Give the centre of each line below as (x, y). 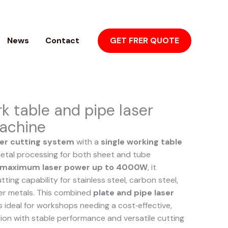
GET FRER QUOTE (145, 40)
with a (87, 142)
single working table (141, 142)
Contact (62, 40)
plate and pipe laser (133, 193)
